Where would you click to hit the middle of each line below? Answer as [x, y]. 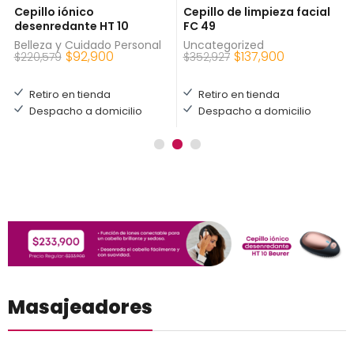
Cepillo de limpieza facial [256, 11]
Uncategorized [223, 45]
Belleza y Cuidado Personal [87, 45]
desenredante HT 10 [71, 26]
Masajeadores [80, 307]
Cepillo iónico [54, 11]
